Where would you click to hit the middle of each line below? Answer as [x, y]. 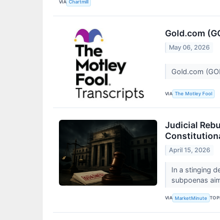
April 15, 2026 [190, 150]
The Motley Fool [194, 94]
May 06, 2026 [190, 47]
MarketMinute [191, 198]
